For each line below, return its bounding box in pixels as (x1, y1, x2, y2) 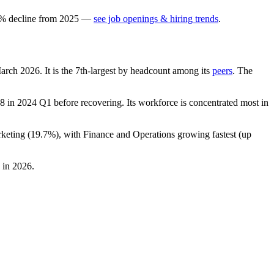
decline (9, 13, 36, 24)
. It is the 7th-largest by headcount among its (40, 65, 212, 76)
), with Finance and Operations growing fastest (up (56, 128, 251, 139)
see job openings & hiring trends (94, 13, 218, 24)
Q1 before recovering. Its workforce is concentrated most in (37, 97, 268, 108)
